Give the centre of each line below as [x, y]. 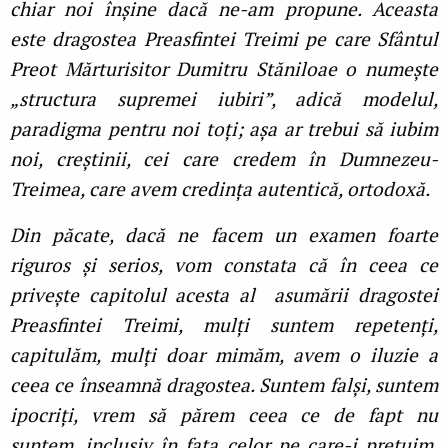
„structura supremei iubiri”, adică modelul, [224, 99]
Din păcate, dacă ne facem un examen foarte [224, 235]
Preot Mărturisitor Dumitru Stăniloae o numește [224, 69]
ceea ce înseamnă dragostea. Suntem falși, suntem [224, 385]
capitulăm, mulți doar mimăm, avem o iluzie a [224, 355]
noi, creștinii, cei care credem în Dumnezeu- [224, 159]
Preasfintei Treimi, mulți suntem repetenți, [224, 325]
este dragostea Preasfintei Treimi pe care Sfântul [224, 39]
